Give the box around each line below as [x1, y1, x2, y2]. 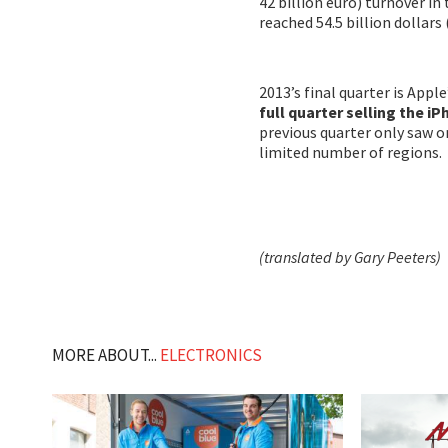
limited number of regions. [259, 141, 442, 162]
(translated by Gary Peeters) [259, 246, 441, 267]
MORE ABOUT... [52, 344, 160, 367]
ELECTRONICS [160, 344, 262, 367]
